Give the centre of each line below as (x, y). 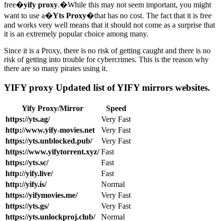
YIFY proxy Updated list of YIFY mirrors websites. (107, 88)
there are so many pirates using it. (56, 69)
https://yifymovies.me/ (41, 195)
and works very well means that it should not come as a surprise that (110, 25)
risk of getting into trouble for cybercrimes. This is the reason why (106, 60)
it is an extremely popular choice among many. (76, 34)
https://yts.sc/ (27, 162)
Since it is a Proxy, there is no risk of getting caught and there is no (107, 51)
